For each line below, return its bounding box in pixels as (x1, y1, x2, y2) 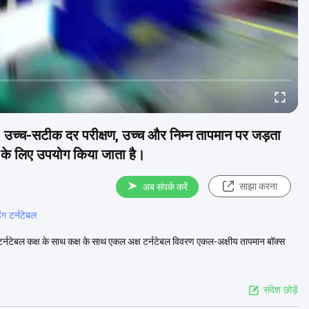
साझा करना (239, 181, 277, 192)
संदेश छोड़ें (263, 284, 298, 295)
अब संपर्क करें (142, 181, 188, 192)
